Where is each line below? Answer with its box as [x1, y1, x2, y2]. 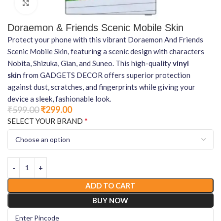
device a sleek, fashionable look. [7, 94, 111, 103]
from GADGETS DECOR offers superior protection [21, 70, 190, 79]
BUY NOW [92, 195, 129, 205]
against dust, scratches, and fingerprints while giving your [7, 82, 195, 91]
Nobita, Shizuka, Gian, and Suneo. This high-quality [7, 58, 173, 68]
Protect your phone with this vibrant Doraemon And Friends [7, 35, 203, 44]
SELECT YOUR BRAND [7, 116, 83, 125]
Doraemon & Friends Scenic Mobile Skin [7, 22, 184, 33]
